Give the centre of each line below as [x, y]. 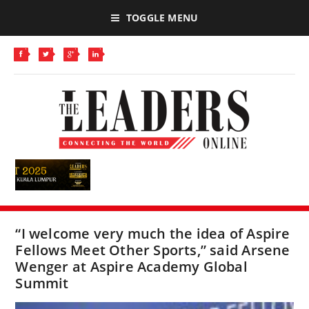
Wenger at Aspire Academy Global [131, 267]
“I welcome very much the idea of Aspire [153, 233]
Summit [42, 283]
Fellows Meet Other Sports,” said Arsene [153, 250]
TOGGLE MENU [162, 18]
